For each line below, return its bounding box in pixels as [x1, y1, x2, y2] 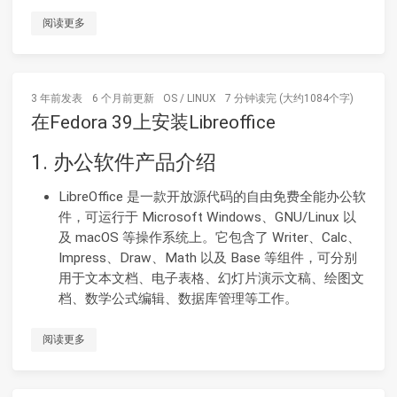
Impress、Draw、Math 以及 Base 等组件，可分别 [58, 249, 357, 266]
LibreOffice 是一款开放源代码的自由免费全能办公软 [58, 188, 366, 205]
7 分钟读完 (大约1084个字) [224, 91, 354, 105]
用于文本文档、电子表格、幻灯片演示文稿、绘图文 [58, 269, 364, 286]
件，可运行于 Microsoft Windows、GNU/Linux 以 [58, 208, 356, 225]
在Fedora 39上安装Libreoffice [31, 111, 276, 133]
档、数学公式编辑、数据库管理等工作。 [58, 290, 298, 307]
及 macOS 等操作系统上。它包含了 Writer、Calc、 [58, 229, 361, 245]
